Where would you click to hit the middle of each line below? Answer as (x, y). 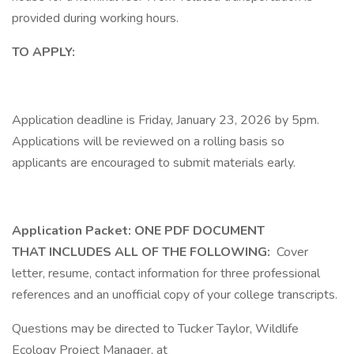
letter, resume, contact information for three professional (166, 273)
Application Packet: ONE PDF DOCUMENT (138, 231)
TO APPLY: (43, 52)
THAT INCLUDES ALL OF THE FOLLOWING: (143, 252)
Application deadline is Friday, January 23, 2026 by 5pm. (166, 120)
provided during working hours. (95, 18)
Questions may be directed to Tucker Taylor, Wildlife (155, 329)
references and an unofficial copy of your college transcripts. (176, 295)
